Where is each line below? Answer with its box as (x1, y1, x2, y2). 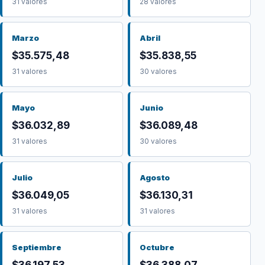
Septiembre (12, 243, 62, 252)
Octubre (140, 243, 174, 252)
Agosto (140, 173, 170, 182)
